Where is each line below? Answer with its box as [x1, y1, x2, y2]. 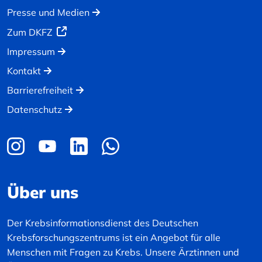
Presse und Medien [7, 6, 89, 19]
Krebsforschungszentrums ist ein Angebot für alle [7, 232, 220, 244]
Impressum [7, 46, 55, 58]
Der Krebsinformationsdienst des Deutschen [7, 217, 198, 229]
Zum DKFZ [7, 26, 53, 39]
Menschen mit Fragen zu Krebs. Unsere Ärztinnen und [7, 246, 239, 258]
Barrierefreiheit [7, 84, 73, 96]
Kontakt [7, 65, 41, 77]
